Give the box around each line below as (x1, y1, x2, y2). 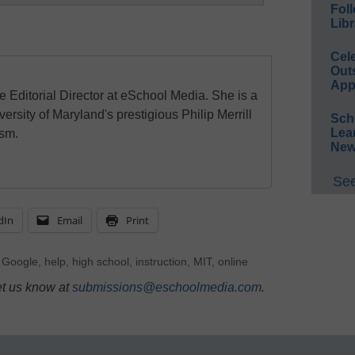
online (217, 256, 248, 269)
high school (71, 256, 129, 269)
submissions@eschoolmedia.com (72, 281, 261, 295)
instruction (135, 256, 187, 269)
